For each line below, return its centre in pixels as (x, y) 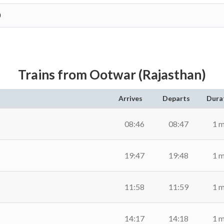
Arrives (130, 98)
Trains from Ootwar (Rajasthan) (112, 74)
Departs (176, 98)
